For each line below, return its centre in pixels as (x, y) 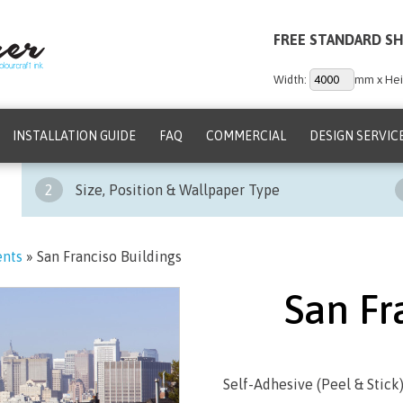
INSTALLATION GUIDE (74, 136)
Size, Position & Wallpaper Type (175, 190)
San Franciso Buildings (109, 256)
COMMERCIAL (246, 136)
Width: (291, 80)
